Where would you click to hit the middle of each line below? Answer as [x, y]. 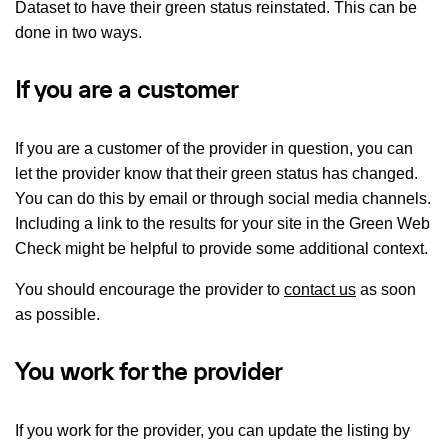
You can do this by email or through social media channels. [223, 198]
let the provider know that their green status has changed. [216, 173]
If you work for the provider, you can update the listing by [212, 430]
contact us [320, 289]
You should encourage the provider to [149, 289]
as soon [386, 289]
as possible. [57, 314]
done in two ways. [78, 32]
